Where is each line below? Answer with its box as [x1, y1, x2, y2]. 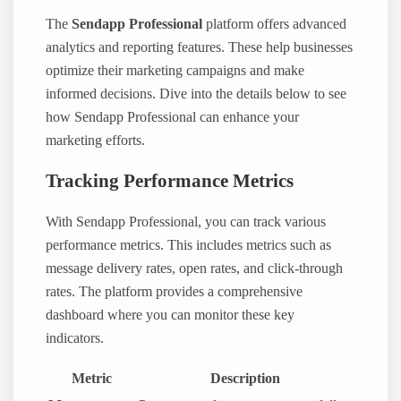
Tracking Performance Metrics [46, 171, 294, 192]
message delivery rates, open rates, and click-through [46, 260, 344, 277]
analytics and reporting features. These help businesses [46, 38, 354, 55]
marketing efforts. [46, 132, 146, 149]
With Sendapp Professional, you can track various [46, 213, 327, 230]
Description [210, 371, 281, 388]
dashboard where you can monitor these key [46, 306, 295, 323]
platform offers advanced [202, 15, 347, 32]
